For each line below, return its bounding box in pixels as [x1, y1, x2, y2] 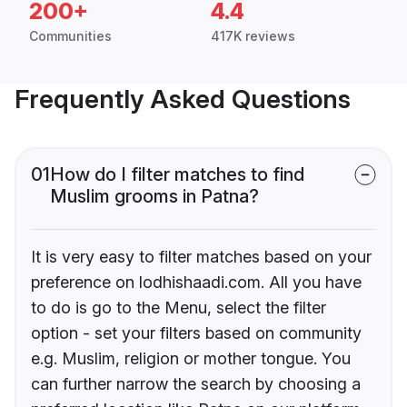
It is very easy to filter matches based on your [31, 247, 372, 267]
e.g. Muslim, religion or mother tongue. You [31, 349, 351, 369]
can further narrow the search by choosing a [31, 374, 361, 394]
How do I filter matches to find [50, 164, 304, 186]
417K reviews [211, 28, 295, 45]
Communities [29, 28, 112, 45]
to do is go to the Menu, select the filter [31, 298, 326, 318]
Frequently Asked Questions [15, 84, 351, 115]
